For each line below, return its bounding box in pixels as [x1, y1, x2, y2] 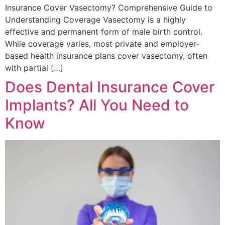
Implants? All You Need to [5, 95, 189, 114]
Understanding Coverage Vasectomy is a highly [5, 14, 186, 25]
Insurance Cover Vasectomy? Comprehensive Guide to [5, 2, 212, 13]
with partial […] [5, 62, 63, 73]
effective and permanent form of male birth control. [5, 26, 202, 37]
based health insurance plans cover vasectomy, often [5, 50, 207, 61]
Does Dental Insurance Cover [5, 77, 215, 96]
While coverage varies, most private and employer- [5, 38, 199, 49]
